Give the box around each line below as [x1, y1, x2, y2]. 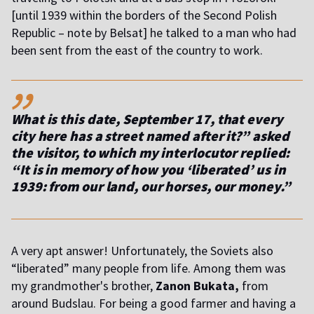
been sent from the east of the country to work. [11, 42, 263, 59]
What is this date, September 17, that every [11, 110, 283, 128]
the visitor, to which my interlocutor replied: [11, 144, 290, 162]
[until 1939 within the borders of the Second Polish [11, 7, 277, 24]
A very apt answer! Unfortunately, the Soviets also [11, 243, 273, 259]
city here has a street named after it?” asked [11, 127, 289, 145]
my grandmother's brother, [11, 278, 156, 294]
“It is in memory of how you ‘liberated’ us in [11, 161, 286, 179]
